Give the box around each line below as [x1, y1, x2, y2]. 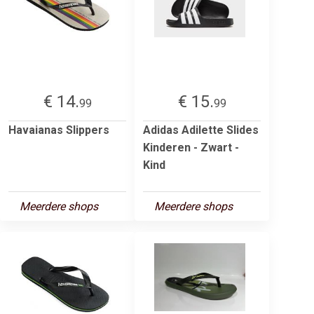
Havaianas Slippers [8, 123, 109, 137]
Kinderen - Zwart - [143, 140, 239, 154]
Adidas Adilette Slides [143, 123, 259, 137]
